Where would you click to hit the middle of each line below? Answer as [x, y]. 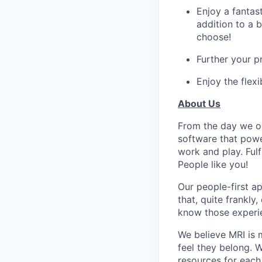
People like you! [213, 164]
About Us [199, 104]
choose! [214, 37]
